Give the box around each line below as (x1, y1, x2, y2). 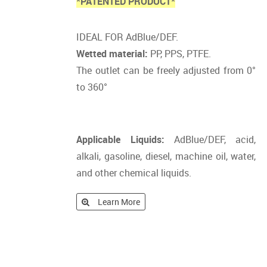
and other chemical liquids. (76, 166, 192, 179)
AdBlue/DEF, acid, (164, 133, 256, 146)
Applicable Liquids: (76, 133, 164, 146)
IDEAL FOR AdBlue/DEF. (76, 30, 179, 44)
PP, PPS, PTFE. (148, 47, 212, 60)
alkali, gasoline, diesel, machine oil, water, (76, 150, 256, 163)
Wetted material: (76, 47, 148, 60)
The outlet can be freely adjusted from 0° (76, 64, 256, 77)
